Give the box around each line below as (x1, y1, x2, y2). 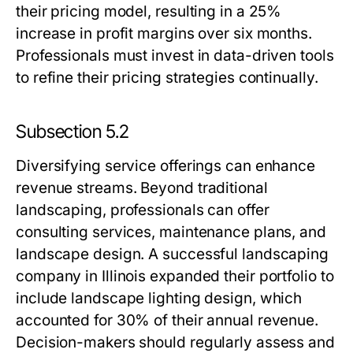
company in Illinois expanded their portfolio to (16, 267, 334, 285)
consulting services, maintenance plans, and (16, 223, 326, 241)
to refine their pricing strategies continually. (16, 69, 318, 87)
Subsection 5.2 (16, 121, 129, 143)
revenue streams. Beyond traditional (16, 179, 268, 197)
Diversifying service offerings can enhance (16, 157, 316, 175)
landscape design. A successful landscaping (16, 245, 329, 263)
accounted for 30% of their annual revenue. (16, 311, 319, 329)
